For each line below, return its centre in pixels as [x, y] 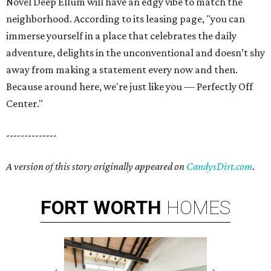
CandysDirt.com [219, 166]
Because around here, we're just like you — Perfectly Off [129, 87]
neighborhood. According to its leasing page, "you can [126, 19]
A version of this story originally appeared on [96, 166]
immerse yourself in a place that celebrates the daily [121, 36]
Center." [24, 103]
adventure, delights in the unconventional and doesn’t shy [135, 53]
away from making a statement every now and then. [122, 70]
